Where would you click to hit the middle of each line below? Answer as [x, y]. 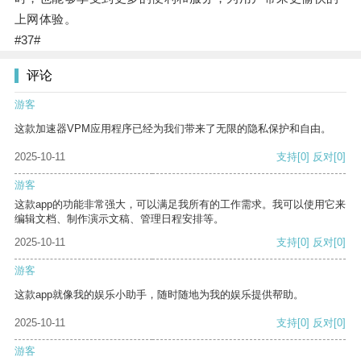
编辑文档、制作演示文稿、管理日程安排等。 [119, 219]
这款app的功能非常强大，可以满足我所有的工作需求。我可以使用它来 [180, 205]
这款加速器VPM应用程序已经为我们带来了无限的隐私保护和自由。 [173, 129]
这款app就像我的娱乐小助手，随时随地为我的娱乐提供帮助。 [159, 295]
